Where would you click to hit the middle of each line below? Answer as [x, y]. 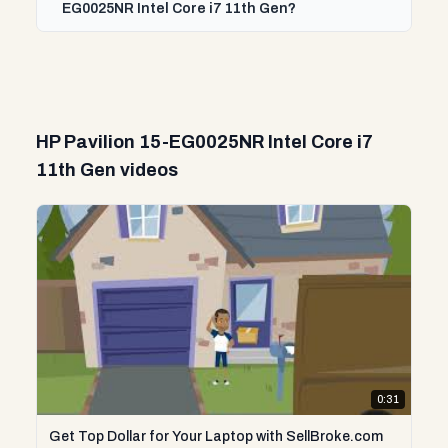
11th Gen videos [107, 170]
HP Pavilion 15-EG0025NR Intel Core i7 [204, 142]
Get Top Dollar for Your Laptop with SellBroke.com [216, 437]
